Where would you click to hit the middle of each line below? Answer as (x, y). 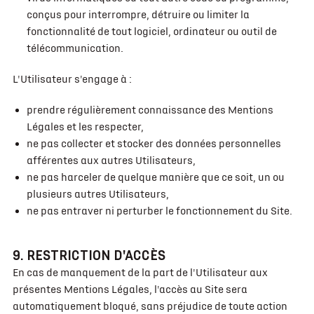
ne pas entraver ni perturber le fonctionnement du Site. (159, 211)
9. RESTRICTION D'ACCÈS (89, 255)
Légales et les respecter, (85, 127)
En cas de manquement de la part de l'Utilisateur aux (140, 273)
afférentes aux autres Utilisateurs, (111, 161)
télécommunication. (75, 48)
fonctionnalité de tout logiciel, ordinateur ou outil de (151, 32)
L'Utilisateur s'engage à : (72, 79)
